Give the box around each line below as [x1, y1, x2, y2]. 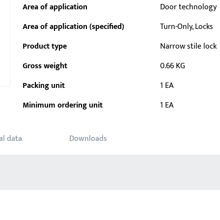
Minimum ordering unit [23, 99, 103, 112]
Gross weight [23, 59, 67, 73]
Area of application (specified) [23, 20, 124, 33]
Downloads [69, 132, 107, 145]
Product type [23, 40, 67, 53]
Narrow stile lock [160, 40, 217, 53]
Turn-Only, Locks [160, 20, 214, 33]
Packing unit [23, 79, 65, 92]
